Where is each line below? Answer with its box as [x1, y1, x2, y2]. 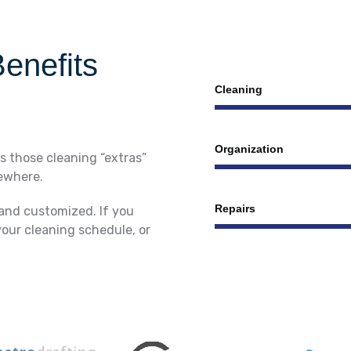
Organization [215, 142, 284, 155]
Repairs [215, 201, 255, 215]
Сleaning [215, 82, 262, 96]
